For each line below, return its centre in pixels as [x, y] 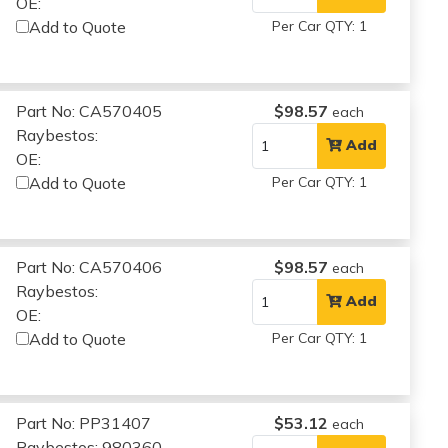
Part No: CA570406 [89, 266]
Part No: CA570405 [89, 110]
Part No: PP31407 [84, 422]
